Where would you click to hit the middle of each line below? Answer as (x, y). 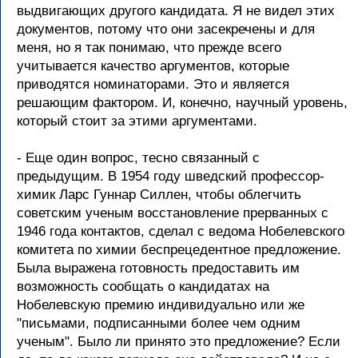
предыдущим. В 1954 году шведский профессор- (171, 176)
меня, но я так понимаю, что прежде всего (149, 48)
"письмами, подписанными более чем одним (159, 323)
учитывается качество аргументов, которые (153, 66)
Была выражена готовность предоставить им (158, 268)
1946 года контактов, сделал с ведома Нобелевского (181, 231)
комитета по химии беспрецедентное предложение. (179, 250)
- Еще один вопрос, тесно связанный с (138, 158)
